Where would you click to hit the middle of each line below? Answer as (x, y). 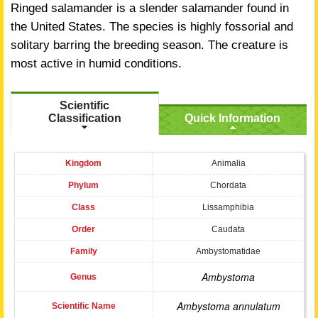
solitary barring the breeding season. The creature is (149, 45)
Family (83, 251)
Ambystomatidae (228, 251)
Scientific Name (83, 306)
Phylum (83, 185)
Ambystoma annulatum (228, 306)
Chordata (228, 185)
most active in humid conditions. (96, 64)
